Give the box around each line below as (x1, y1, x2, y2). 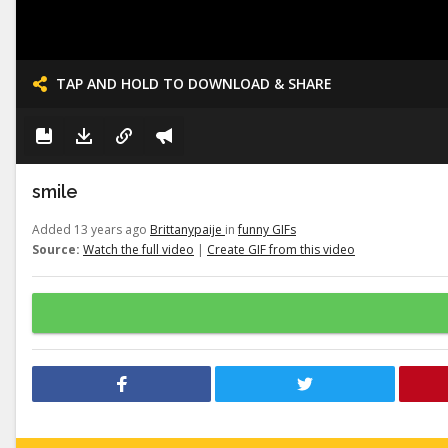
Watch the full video (83, 241, 194, 258)
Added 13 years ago (32, 221, 150, 238)
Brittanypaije (150, 221, 225, 238)
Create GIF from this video (207, 241, 355, 258)
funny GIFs (238, 221, 296, 238)
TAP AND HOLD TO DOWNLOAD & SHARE (56, 74, 332, 93)
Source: (32, 241, 80, 258)
